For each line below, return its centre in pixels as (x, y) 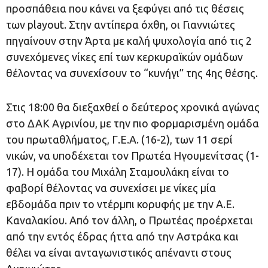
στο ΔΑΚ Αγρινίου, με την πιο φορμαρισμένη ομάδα (133, 123)
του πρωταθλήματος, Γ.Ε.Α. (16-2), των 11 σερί (119, 139)
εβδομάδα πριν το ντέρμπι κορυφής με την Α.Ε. (120, 204)
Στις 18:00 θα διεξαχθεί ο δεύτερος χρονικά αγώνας (133, 107)
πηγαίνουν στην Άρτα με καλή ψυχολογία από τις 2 (129, 40)
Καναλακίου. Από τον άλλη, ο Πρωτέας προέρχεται (130, 220)
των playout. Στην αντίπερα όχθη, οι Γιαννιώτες (121, 24)
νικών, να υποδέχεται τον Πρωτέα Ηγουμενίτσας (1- (133, 155)
